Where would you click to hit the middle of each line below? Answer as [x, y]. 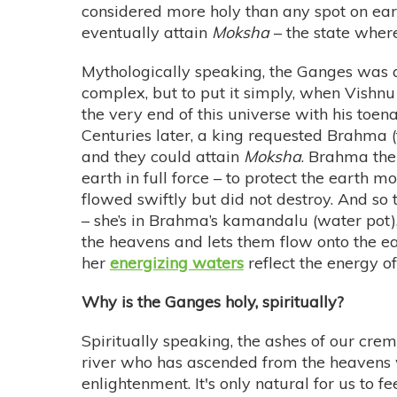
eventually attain [147, 33]
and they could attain [163, 157]
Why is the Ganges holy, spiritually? [213, 302]
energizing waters [177, 263]
